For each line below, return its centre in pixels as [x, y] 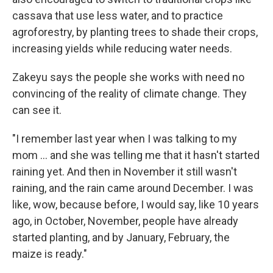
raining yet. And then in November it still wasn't [125, 172]
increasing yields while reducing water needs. [122, 48]
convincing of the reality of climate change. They [129, 94]
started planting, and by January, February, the [121, 237]
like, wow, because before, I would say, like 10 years [136, 204]
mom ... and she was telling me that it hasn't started [136, 155]
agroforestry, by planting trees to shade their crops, [135, 32]
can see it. [37, 110]
